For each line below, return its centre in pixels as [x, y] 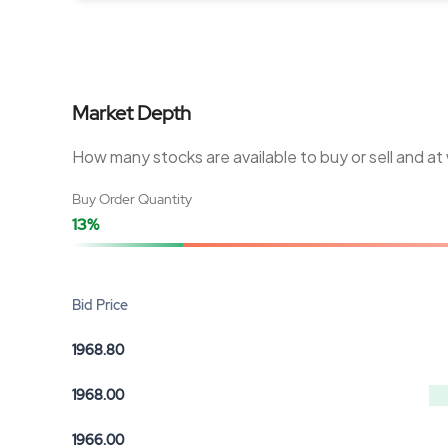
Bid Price [100, 305]
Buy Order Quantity [132, 199]
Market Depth [131, 113]
